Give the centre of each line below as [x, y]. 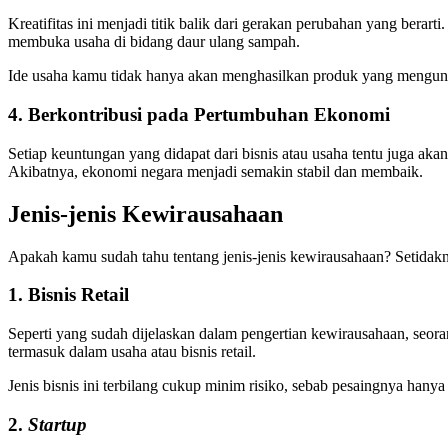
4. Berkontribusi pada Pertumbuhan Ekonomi [199, 115]
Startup [57, 424]
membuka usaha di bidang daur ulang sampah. [154, 42]
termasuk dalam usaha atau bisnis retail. [132, 352]
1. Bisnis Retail [68, 295]
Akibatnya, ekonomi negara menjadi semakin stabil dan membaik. [215, 171]
